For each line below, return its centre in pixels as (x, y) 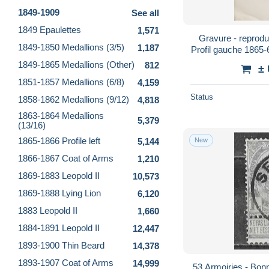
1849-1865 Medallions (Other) (76, 65)
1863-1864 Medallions (61, 115)
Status (202, 97)
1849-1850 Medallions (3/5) (71, 47)
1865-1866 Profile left (59, 141)
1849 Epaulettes (50, 30)
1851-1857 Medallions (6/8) (71, 82)
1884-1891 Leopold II (59, 228)
